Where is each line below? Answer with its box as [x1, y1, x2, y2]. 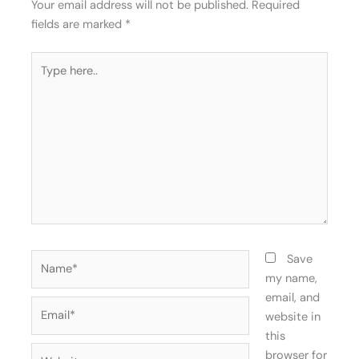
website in [264, 309, 321, 325]
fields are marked [31, 16, 126, 32]
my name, [264, 271, 317, 287]
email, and [264, 290, 320, 306]
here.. [30, 71, 59, 87]
